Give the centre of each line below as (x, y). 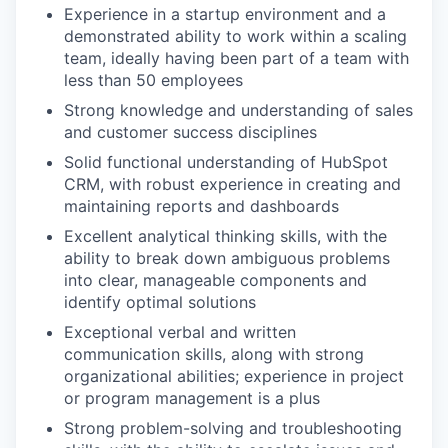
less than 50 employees (153, 79)
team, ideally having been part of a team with (236, 57)
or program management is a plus (192, 397)
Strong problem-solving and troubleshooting (233, 427)
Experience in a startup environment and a (225, 13)
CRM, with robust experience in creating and (232, 183)
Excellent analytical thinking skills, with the (225, 235)
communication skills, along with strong (214, 353)
